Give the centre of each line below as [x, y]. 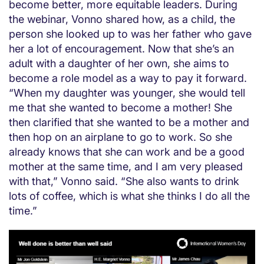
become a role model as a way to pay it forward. [128, 78]
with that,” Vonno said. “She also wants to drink [124, 181]
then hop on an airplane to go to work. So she [121, 137]
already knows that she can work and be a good [127, 152]
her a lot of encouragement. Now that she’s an [121, 49]
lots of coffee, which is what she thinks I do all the [129, 196]
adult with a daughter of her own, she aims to [119, 64]
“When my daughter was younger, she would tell [127, 93]
